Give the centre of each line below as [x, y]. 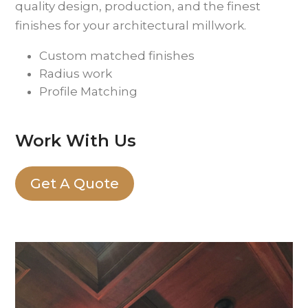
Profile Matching [89, 92]
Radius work [76, 74]
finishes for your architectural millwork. [131, 26]
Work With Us [76, 141]
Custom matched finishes [117, 56]
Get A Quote [75, 184]
